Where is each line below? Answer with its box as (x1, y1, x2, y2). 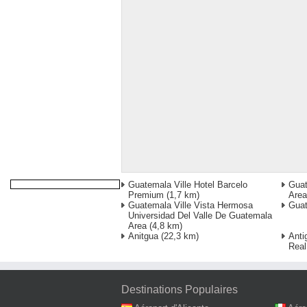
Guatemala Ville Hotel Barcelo (128, 180, 247, 191)
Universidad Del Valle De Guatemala (128, 210, 272, 221)
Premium (128, 190, 164, 201)
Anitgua (128, 231, 158, 242)
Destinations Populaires (121, 284, 238, 296)
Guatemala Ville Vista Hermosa (128, 200, 253, 211)
